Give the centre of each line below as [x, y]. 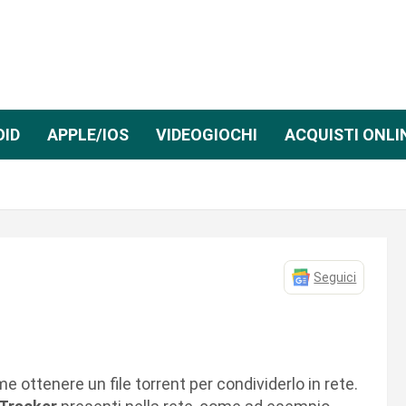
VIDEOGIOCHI [207, 135]
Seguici [335, 277]
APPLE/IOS [88, 135]
